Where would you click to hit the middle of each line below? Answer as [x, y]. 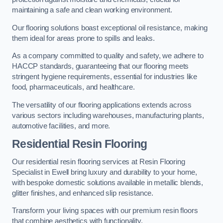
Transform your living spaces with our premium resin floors [105, 211]
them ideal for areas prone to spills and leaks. [84, 38]
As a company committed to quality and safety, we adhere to [108, 56]
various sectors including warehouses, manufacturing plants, [108, 115]
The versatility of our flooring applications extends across [102, 105]
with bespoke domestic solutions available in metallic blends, [108, 182]
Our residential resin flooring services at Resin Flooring [99, 162]
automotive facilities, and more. [61, 126]
